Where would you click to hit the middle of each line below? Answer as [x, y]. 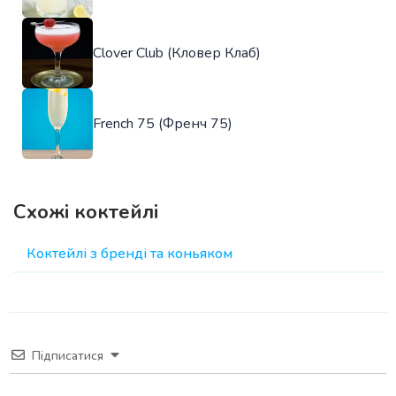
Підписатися [68, 355]
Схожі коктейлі [86, 212]
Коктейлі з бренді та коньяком [129, 253]
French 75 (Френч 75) [163, 123]
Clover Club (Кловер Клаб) [177, 53]
